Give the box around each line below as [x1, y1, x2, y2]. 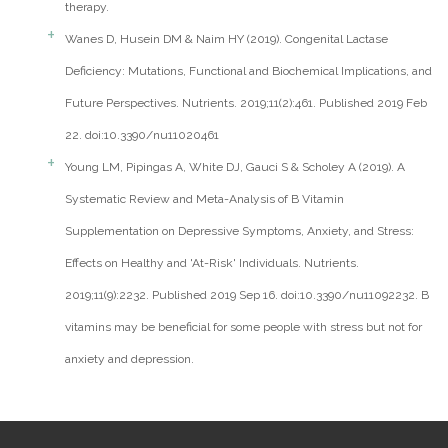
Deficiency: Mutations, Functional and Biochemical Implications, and [65, 64, 432, 79]
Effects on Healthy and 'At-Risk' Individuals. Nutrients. [65, 256, 359, 271]
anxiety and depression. [65, 352, 194, 367]
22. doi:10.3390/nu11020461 [65, 128, 219, 143]
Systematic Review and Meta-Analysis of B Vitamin [65, 192, 344, 207]
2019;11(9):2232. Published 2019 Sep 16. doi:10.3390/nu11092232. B [65, 288, 429, 303]
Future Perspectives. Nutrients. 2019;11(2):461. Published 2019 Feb [65, 96, 427, 111]
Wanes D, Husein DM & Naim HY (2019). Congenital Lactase [65, 32, 388, 47]
